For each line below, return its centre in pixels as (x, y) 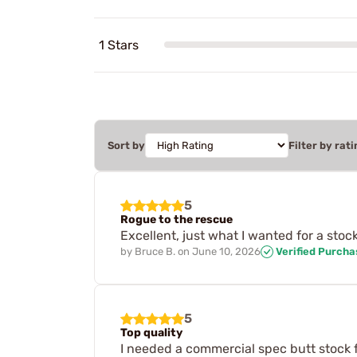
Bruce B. (155, 251)
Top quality (151, 333)
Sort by (126, 145)
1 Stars (119, 45)
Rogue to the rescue (177, 219)
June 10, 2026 (226, 251)
